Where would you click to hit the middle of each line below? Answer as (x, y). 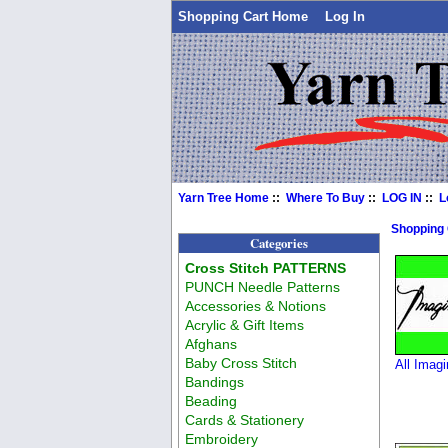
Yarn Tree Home (224, 197)
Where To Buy (326, 197)
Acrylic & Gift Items (245, 324)
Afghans (211, 343)
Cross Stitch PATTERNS (266, 267)
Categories (279, 243)
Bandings (215, 381)
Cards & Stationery (245, 419)
